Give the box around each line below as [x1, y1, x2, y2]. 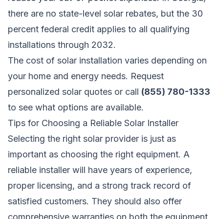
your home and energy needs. [8, 70, 131, 81]
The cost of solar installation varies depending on [8, 55, 207, 66]
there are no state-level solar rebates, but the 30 [8, 8, 203, 19]
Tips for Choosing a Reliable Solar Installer [8, 117, 178, 128]
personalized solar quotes [8, 86, 112, 97]
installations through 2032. [8, 39, 116, 50]
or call [112, 86, 141, 97]
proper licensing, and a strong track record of [8, 180, 191, 191]
